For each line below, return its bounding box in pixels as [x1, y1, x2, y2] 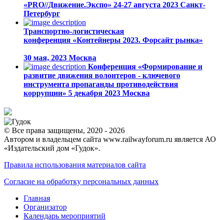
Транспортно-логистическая [24, 27, 124, 36]
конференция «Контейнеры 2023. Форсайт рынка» [24, 36, 203, 45]
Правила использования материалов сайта [4, 161, 146, 169]
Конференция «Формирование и [88, 62, 202, 71]
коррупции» [24, 89, 66, 98]
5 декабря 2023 [68, 89, 122, 98]
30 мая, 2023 [24, 54, 69, 62]
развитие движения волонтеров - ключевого [24, 71, 180, 80]
